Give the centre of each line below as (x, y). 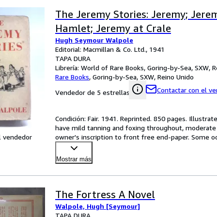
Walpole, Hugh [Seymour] (98, 206)
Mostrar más (74, 159)
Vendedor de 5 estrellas (93, 92)
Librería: (68, 68)
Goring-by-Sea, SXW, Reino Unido (143, 77)
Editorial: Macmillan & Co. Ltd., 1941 (110, 49)
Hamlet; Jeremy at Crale (113, 28)
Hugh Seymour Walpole (94, 40)
